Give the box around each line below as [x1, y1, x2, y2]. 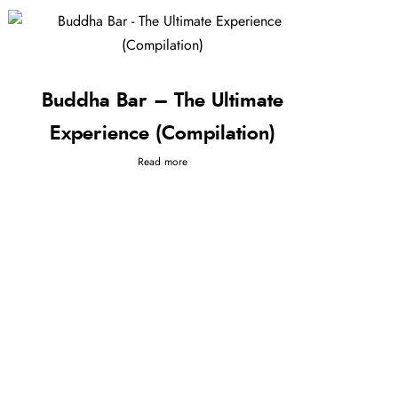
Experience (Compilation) [50, 123, 276, 144]
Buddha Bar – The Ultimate [42, 91, 284, 111]
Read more [138, 156, 188, 168]
